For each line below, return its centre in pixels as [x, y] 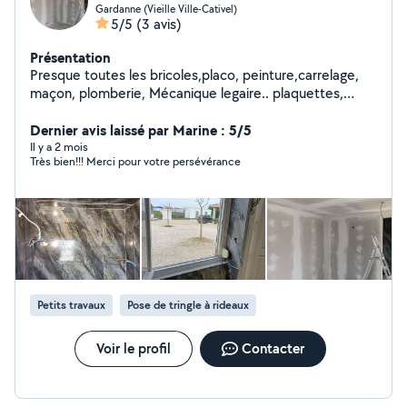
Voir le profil [133, 348]
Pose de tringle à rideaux [188, 305]
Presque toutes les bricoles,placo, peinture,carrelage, [194, 75]
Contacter [273, 348]
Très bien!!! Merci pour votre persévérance [135, 161]
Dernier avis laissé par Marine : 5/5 [141, 130]
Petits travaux [71, 305]
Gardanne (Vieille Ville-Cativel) [166, 9]
